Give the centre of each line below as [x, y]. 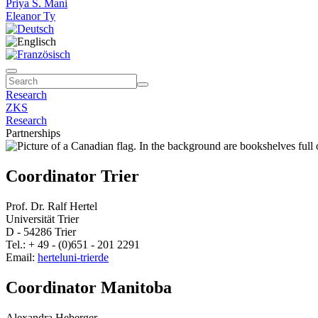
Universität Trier [42, 219]
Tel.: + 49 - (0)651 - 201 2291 [73, 244]
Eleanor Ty [31, 16]
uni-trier [80, 257]
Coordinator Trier [72, 176]
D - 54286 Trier [41, 231]
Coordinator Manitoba [89, 287]
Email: [22, 257]
